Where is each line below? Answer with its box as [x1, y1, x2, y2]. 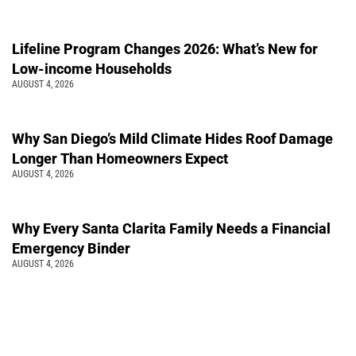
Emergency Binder [12, 239, 133, 257]
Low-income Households [12, 60, 172, 77]
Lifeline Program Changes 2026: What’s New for [12, 40, 318, 57]
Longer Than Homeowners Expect [12, 149, 228, 167]
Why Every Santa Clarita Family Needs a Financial [12, 219, 331, 237]
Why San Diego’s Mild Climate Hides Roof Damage [12, 130, 333, 147]
